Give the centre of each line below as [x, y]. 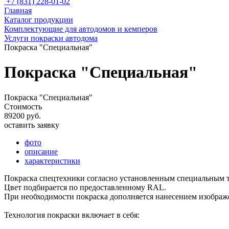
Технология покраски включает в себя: [72, 215]
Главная [18, 10]
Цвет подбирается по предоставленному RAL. [85, 187]
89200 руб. [22, 116]
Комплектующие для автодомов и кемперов [81, 29]
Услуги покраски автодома [51, 38]
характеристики [52, 161]
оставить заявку [32, 125]
